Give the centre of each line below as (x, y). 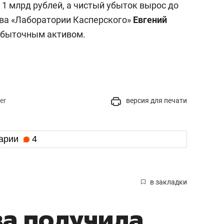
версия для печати (156, 101)
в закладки (168, 182)
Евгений (150, 20)
